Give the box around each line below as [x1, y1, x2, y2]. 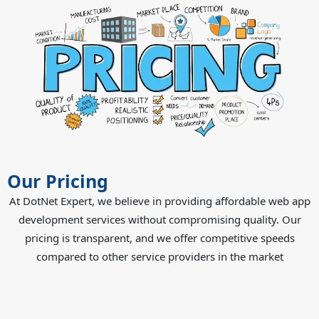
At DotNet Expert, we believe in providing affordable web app [9, 193, 310, 208]
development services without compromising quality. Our [18, 211, 301, 226]
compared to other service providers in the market [36, 249, 283, 263]
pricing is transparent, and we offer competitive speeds [24, 230, 295, 245]
